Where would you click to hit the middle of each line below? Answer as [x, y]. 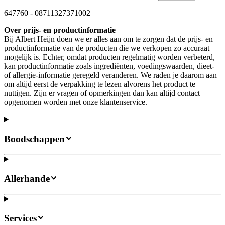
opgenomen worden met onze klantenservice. [76, 102]
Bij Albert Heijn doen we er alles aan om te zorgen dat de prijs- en [108, 39]
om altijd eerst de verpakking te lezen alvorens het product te [100, 84]
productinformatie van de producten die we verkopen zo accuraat [107, 48]
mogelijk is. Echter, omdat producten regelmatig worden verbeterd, [109, 57]
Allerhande [27, 178]
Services [20, 218]
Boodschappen [34, 139]
